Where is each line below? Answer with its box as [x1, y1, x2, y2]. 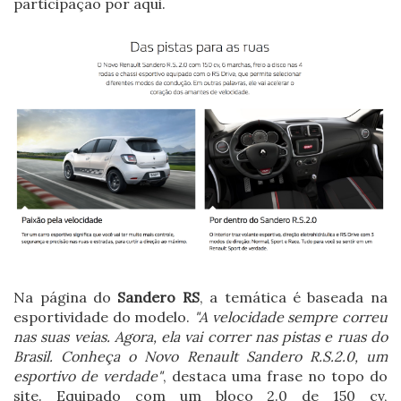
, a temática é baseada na [199, 288, 388, 307]
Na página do [13, 288, 118, 307]
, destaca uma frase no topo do [163, 367, 388, 386]
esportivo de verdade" [13, 367, 164, 386]
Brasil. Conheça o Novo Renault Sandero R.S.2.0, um [13, 347, 388, 366]
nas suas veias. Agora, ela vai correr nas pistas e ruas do [13, 328, 388, 346]
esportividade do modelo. [13, 308, 194, 327]
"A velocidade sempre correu [194, 308, 388, 327]
